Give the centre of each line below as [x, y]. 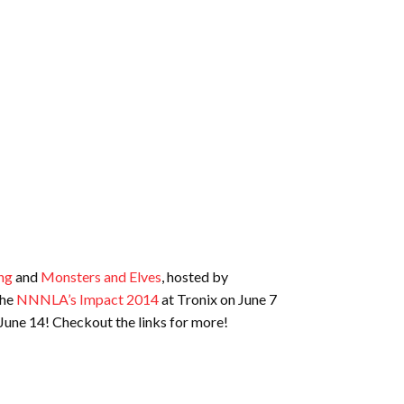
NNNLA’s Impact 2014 [87, 299]
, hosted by [195, 276]
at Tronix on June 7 [218, 299]
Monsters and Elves [101, 276]
